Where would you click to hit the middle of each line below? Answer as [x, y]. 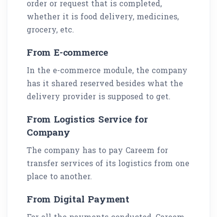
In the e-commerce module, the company [107, 70]
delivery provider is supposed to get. [99, 96]
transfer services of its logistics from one [108, 163]
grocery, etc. [50, 29]
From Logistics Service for [87, 119]
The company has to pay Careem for [97, 150]
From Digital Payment [78, 199]
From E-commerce [67, 52]
